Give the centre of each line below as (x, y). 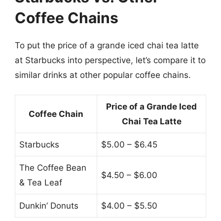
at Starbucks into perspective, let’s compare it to (110, 60)
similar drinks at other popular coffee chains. (103, 75)
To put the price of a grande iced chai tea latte (107, 45)
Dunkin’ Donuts (49, 206)
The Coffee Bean (53, 168)
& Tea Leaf (41, 183)
